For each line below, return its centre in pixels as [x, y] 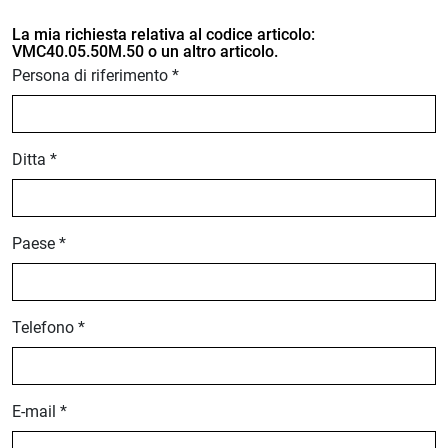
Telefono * [48, 327]
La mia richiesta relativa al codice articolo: [163, 34]
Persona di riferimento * [95, 75]
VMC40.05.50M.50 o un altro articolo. [145, 51]
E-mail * [39, 411]
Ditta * [34, 159]
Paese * [39, 243]
